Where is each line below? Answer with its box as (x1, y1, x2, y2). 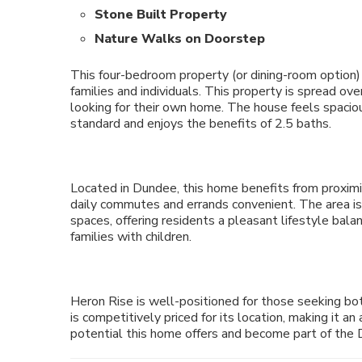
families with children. (70, 227, 192, 246)
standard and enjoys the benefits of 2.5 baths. (70, 114, 331, 133)
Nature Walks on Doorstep (95, 29, 265, 48)
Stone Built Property (95, 5, 227, 23)
